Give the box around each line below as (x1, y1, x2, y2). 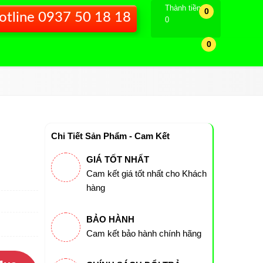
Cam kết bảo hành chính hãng (86, 228, 201, 238)
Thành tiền (165, 4, 201, 12)
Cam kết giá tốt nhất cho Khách (86, 168, 207, 178)
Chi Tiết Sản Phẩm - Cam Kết (50, 131, 170, 141)
